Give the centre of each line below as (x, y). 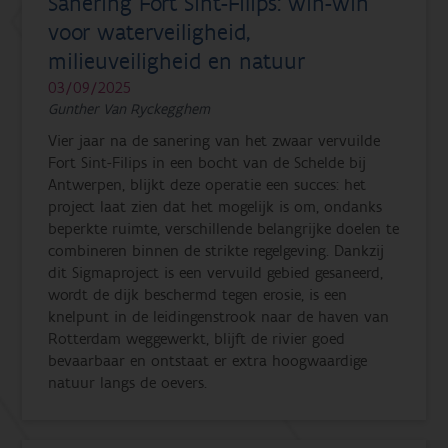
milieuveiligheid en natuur (177, 61)
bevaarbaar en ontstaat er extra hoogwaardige (208, 360)
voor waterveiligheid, (149, 32)
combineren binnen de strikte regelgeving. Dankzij (216, 250)
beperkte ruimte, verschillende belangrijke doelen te (224, 228)
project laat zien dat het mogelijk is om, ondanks (215, 206)
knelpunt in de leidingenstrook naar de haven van (219, 316)
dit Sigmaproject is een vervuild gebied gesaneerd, (216, 272)
